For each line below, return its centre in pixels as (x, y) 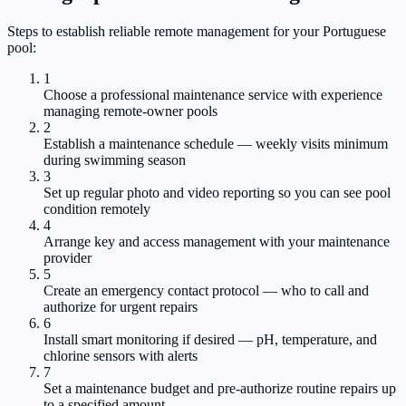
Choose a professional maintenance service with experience (213, 94)
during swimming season (115, 159)
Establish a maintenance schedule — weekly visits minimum (216, 143)
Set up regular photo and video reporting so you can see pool (217, 192)
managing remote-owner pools (130, 111)
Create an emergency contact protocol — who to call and (206, 290)
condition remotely (97, 208)
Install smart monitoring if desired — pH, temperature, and (210, 339)
